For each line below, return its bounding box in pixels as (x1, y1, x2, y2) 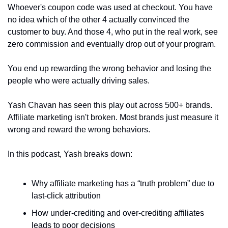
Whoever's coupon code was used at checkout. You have (8, 3, 213, 12)
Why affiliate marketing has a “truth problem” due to (32, 179, 214, 188)
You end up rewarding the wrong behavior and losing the (8, 64, 211, 73)
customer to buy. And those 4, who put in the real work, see (8, 27, 218, 36)
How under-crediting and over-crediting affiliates (32, 209, 204, 217)
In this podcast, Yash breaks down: (8, 150, 132, 158)
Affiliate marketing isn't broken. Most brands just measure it (8, 113, 218, 122)
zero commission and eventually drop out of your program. (8, 40, 216, 48)
